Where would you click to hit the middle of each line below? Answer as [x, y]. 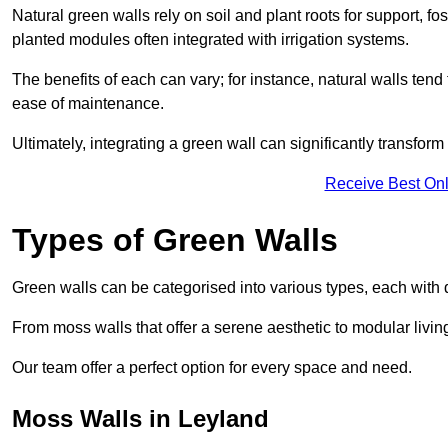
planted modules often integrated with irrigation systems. [210, 39]
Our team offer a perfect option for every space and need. [212, 367]
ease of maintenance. [88, 103]
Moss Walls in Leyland [140, 418]
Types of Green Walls [175, 239]
